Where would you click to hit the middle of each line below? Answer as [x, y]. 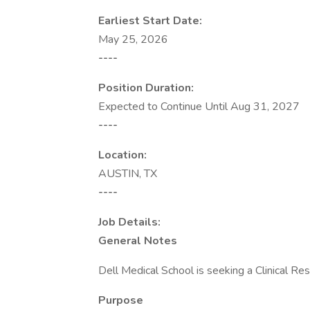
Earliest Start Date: [150, 21]
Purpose [121, 300]
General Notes [138, 241]
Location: [122, 155]
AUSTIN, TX [128, 174]
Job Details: [129, 222]
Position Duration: [146, 88]
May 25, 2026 [133, 39]
